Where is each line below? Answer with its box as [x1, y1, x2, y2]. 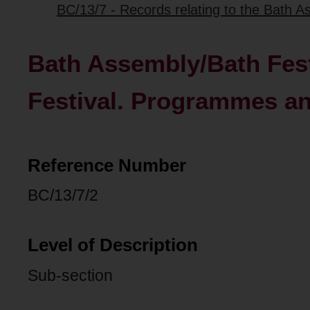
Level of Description [28, 235, 198, 255]
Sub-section [28, 266, 113, 284]
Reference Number [28, 155, 186, 175]
